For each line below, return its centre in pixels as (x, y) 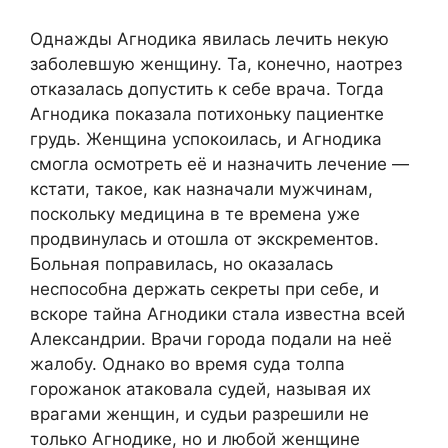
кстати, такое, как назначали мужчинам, (201, 189)
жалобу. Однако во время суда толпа (187, 364)
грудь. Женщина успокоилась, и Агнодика (206, 139)
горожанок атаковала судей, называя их (200, 389)
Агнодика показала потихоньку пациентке (207, 114)
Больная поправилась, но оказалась (181, 264)
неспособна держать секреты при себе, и (204, 289)
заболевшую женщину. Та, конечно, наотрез (216, 64)
